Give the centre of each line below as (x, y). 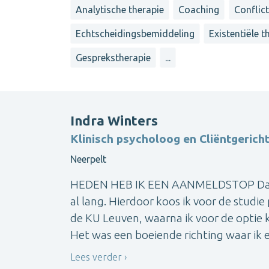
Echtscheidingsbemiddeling (135, 34)
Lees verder (96, 257)
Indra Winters (114, 120)
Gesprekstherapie (113, 58)
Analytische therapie (120, 9)
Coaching (199, 9)
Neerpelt (88, 159)
